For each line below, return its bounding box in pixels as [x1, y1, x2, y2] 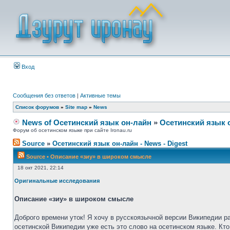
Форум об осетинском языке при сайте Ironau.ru [13, 127, 132, 133]
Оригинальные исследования [14, 178, 100, 184]
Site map [65, 104, 87, 110]
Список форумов [15, 104, 59, 110]
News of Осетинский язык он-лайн [20, 118, 151, 127]
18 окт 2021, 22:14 [16, 165, 64, 170]
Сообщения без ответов [13, 92, 75, 99]
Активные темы [80, 92, 121, 99]
